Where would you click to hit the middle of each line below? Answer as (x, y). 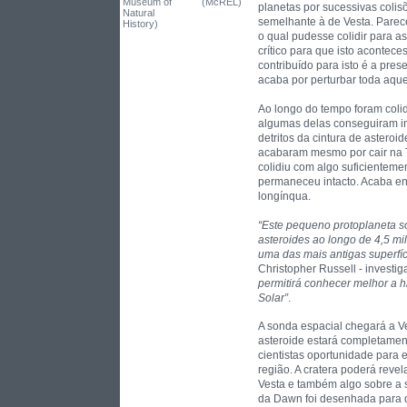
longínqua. (284, 196)
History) (140, 24)
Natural (139, 13)
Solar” (273, 298)
